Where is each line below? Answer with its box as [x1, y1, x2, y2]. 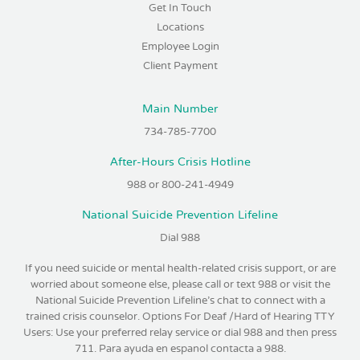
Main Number [142, 102, 218, 117]
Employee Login [141, 40, 219, 54]
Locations [156, 21, 204, 35]
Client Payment [142, 59, 218, 73]
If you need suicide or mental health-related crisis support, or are [24, 261, 336, 275]
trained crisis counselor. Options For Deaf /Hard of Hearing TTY [26, 309, 334, 323]
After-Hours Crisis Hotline [109, 155, 251, 170]
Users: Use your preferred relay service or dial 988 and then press [23, 325, 337, 339]
